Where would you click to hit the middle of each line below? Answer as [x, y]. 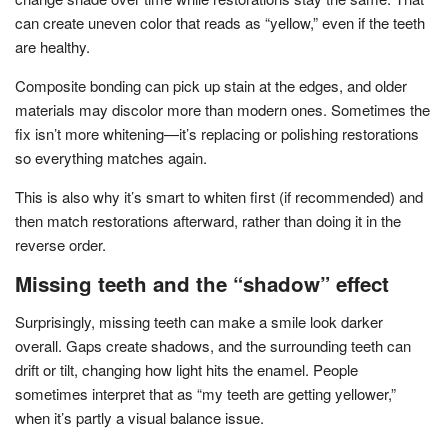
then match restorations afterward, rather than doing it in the [208, 220]
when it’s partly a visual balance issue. [139, 417]
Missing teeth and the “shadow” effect [202, 283]
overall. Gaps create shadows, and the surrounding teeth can [213, 345]
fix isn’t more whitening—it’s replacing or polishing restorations [217, 133]
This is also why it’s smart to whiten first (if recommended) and [219, 196]
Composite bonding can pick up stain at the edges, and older [211, 85]
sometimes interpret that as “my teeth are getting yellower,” [205, 393]
